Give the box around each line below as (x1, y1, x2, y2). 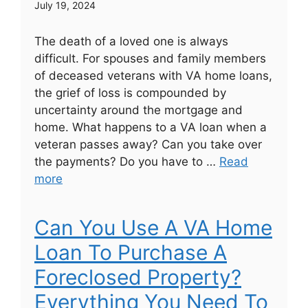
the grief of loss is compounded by (34, 85, 226, 100)
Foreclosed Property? (34, 264, 241, 289)
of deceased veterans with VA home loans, (34, 68, 272, 82)
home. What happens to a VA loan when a (34, 120, 267, 134)
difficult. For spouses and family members (34, 51, 266, 65)
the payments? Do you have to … (34, 154, 219, 168)
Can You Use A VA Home (34, 214, 272, 240)
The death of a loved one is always (34, 34, 228, 48)
